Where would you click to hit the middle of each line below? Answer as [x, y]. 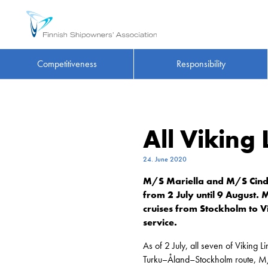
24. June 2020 [165, 159]
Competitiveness [67, 64]
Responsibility [201, 64]
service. [160, 222]
